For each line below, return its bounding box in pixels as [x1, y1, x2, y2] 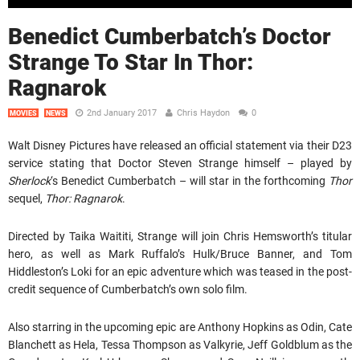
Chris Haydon [177, 107, 230, 118]
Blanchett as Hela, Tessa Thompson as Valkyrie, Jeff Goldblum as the [8, 337, 352, 351]
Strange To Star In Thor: [8, 48, 253, 76]
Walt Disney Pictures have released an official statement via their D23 [8, 138, 352, 152]
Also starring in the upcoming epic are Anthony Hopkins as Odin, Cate [8, 320, 352, 333]
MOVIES [10, 108, 37, 117]
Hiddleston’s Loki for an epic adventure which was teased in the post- [8, 264, 352, 278]
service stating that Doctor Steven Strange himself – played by [8, 156, 352, 170]
